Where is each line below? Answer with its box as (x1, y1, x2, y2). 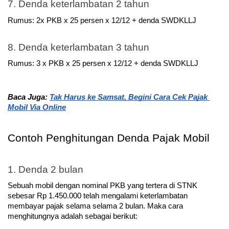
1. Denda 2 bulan (8, 164, 83, 175)
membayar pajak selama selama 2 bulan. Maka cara (8, 201, 183, 210)
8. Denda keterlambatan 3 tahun (8, 41, 149, 53)
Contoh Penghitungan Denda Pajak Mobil (8, 132, 210, 145)
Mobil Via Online (8, 103, 66, 112)
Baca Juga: (8, 93, 50, 102)
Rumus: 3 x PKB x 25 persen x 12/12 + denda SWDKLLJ (8, 59, 198, 68)
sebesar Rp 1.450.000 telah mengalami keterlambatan (8, 191, 188, 200)
